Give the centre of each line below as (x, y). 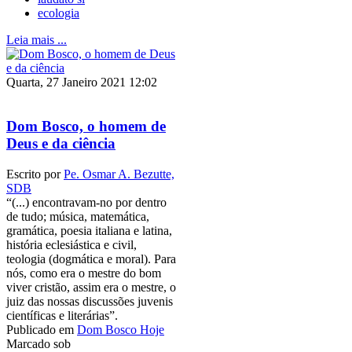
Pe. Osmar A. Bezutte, (119, 174)
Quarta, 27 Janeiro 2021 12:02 (82, 82)
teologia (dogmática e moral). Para (91, 259)
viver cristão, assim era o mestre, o (91, 288)
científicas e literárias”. (65, 316)
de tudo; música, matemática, (78, 217)
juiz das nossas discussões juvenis (90, 302)
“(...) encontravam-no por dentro (86, 203)
